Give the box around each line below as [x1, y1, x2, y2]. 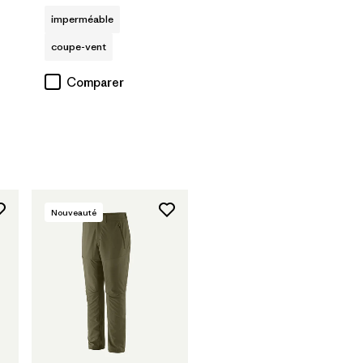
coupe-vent [51, 39, 106, 53]
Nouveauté [51, 206, 96, 218]
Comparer [66, 74, 124, 90]
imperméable [51, 11, 113, 26]
